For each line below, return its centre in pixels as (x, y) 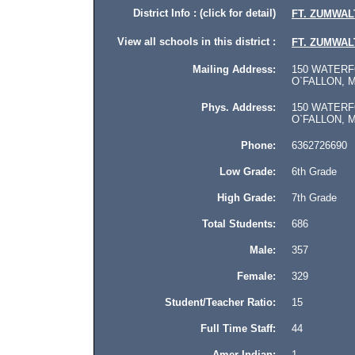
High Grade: (246, 198)
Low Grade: (248, 172)
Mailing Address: (234, 69)
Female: (256, 276)
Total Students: (239, 224)
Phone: (258, 145)
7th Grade (306, 198)
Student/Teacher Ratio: (220, 302)
